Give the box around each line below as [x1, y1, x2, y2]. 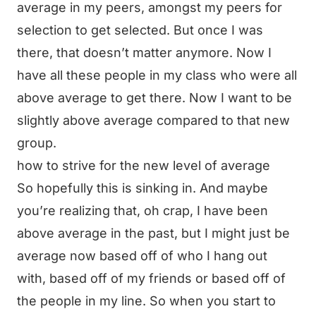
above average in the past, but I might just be [17, 226, 290, 241]
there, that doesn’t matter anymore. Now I [17, 45, 272, 60]
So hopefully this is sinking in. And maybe [17, 181, 268, 195]
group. [17, 135, 56, 150]
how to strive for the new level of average [17, 158, 270, 173]
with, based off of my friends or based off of [17, 271, 286, 286]
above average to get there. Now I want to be [17, 90, 292, 105]
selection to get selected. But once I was [17, 23, 263, 37]
